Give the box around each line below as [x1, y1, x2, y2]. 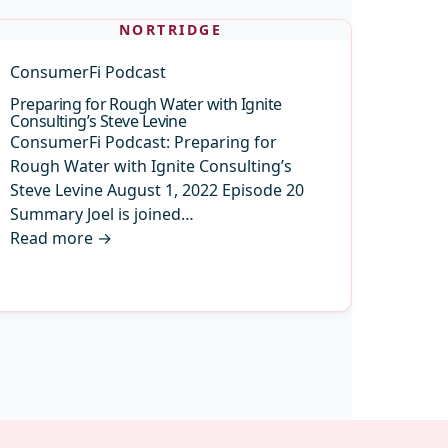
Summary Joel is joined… [10, 203, 195, 225]
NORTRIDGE [118, 20, 223, 39]
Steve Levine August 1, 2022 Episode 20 [10, 179, 305, 201]
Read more [10, 227, 94, 249]
